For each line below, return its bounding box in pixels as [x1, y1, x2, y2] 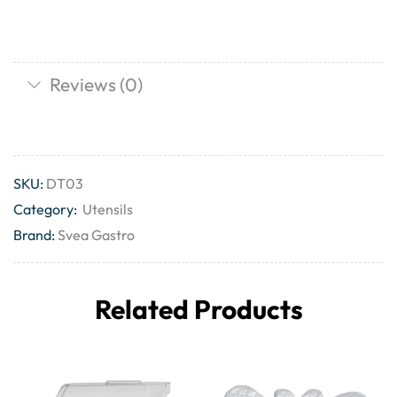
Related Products [94, 292, 303, 326]
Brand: [13, 225, 55, 244]
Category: [13, 199, 80, 218]
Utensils [82, 199, 133, 218]
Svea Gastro [58, 225, 135, 244]
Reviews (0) [49, 72, 143, 96]
